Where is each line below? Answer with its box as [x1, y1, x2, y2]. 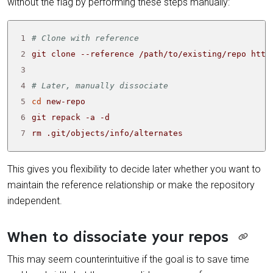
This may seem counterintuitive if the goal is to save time [7, 253, 249, 265]
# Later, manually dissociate [32, 80, 169, 90]
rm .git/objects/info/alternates [32, 128, 183, 138]
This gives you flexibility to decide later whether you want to [7, 163, 261, 175]
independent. [7, 194, 62, 207]
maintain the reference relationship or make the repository [7, 179, 255, 191]
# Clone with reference [32, 33, 140, 43]
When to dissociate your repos [7, 227, 229, 247]
